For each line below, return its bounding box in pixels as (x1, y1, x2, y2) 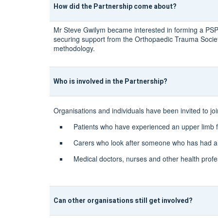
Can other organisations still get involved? (54, 195, 193, 206)
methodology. (54, 43, 95, 53)
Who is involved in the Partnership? (54, 76, 167, 87)
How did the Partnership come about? (54, 1, 177, 12)
